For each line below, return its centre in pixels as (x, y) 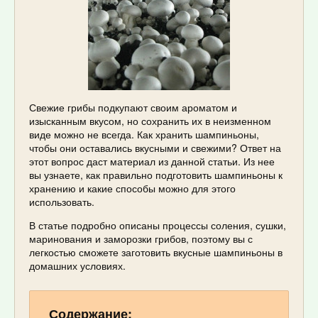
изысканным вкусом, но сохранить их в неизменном (150, 121)
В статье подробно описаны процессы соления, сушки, (158, 225)
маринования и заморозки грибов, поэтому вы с (141, 239)
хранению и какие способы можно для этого (132, 188)
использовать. (62, 202)
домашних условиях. (77, 266)
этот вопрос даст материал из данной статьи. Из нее (152, 161)
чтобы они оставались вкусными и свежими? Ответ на (155, 148)
